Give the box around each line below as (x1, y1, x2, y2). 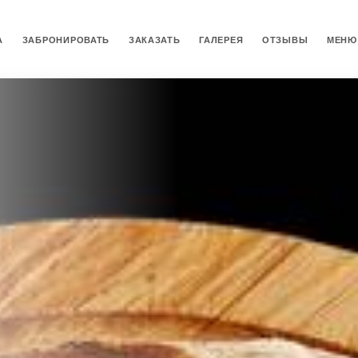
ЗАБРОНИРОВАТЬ (22, 34, 110, 45)
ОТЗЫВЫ (262, 34, 308, 45)
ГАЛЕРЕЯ (199, 34, 244, 45)
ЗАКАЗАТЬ (128, 34, 181, 45)
